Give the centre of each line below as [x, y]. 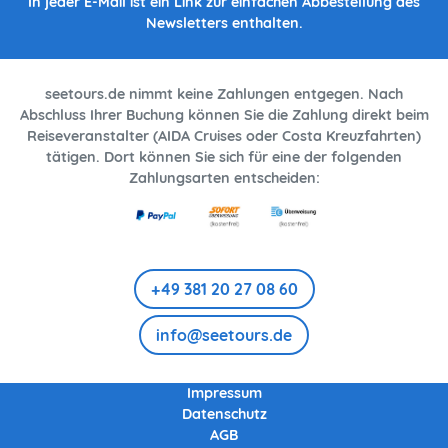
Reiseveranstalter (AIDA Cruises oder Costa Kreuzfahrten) [224, 136]
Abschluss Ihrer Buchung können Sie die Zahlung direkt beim [224, 115]
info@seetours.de [224, 334]
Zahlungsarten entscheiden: [224, 178]
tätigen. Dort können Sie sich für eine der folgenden [224, 157]
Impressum [224, 393]
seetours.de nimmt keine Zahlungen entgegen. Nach [224, 94]
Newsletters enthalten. [224, 23]
